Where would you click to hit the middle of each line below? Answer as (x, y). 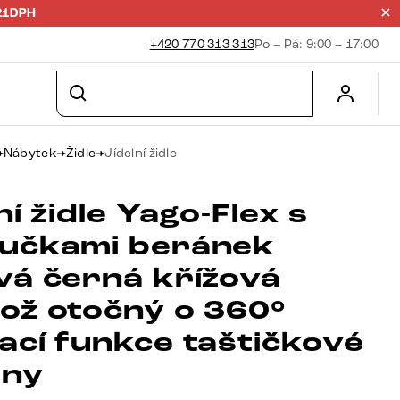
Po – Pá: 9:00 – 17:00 (317, 44)
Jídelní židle (141, 153)
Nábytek (30, 153)
